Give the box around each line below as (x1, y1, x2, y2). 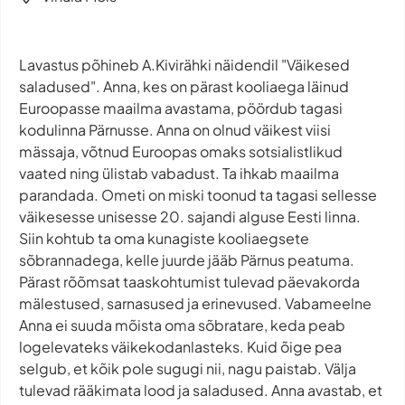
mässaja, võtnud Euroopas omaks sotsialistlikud (19, 141, 343, 161)
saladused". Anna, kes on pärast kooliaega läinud (19, 76, 349, 96)
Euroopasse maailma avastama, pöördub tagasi (19, 98, 343, 118)
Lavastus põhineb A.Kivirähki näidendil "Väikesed (19, 54, 350, 74)
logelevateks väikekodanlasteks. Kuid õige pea (19, 336, 342, 356)
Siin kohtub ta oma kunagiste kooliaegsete (19, 228, 309, 248)
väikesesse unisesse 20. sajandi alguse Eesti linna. (19, 206, 361, 226)
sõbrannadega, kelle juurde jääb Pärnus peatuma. (19, 250, 354, 269)
